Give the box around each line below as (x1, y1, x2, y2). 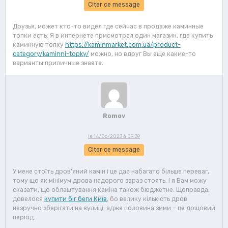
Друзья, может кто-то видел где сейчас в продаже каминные (13, 22, 204, 30)
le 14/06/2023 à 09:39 (88, 133, 140, 139)
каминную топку (13, 41, 65, 48)
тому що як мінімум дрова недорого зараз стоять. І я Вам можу (13, 177, 207, 184)
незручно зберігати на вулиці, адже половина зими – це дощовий (13, 204, 215, 212)
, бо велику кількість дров (107, 195, 187, 203)
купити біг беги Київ (44, 195, 107, 203)
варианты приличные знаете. (13, 59, 103, 67)
